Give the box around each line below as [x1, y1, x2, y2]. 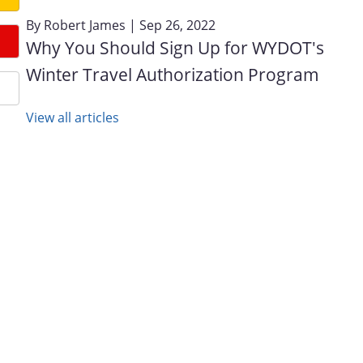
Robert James [44, 15, 126, 34]
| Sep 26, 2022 [126, 15, 216, 34]
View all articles [26, 108, 119, 126]
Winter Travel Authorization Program [26, 62, 319, 86]
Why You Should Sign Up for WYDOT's [26, 36, 324, 59]
